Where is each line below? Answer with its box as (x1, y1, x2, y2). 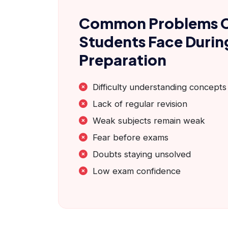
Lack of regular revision (93, 99, 187, 109)
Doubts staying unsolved (93, 149, 191, 160)
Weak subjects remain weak (93, 116, 205, 126)
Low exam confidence (93, 166, 181, 177)
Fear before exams (93, 132, 168, 143)
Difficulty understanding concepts (93, 82, 226, 93)
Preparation (79, 50, 166, 69)
